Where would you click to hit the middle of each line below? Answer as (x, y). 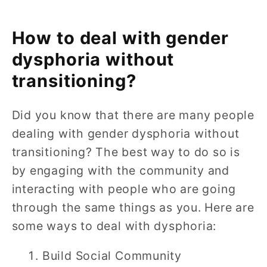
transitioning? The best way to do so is (126, 152)
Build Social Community (112, 256)
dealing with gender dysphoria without (125, 133)
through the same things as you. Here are (133, 207)
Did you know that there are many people (133, 115)
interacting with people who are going (124, 189)
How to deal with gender (120, 38)
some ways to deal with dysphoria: (114, 226)
